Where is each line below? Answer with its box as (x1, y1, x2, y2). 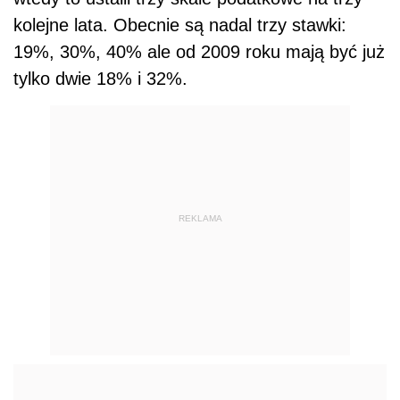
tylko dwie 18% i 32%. (13, 68, 187, 88)
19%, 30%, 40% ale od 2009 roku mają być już (13, 41, 385, 62)
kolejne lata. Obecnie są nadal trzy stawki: (13, 14, 346, 35)
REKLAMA (178, 213, 222, 224)
